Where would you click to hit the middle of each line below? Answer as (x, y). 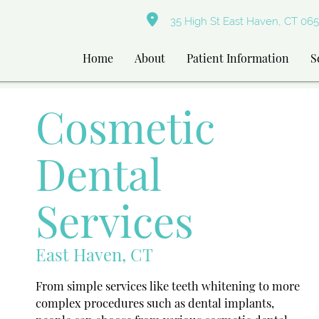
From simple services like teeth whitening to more (168, 285)
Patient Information (238, 58)
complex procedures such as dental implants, (155, 302)
